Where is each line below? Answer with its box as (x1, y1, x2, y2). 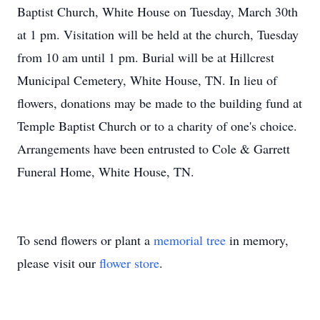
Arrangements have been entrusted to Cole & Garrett (17, 140, 290, 157)
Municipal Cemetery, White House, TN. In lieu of (17, 71, 277, 89)
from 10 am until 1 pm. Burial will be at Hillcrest (17, 49, 274, 66)
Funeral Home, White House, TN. (17, 163, 194, 180)
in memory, (226, 231, 289, 249)
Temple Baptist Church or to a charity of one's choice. (17, 117, 297, 134)
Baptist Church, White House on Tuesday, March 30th (17, 3, 298, 20)
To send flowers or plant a (17, 231, 154, 249)
